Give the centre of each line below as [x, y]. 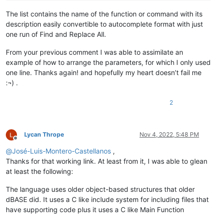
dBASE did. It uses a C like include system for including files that [107, 200]
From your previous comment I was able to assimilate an [94, 52]
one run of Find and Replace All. [56, 34]
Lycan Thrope [44, 135]
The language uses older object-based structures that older [100, 189]
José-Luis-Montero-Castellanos [62, 151]
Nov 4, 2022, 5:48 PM [169, 135]
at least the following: [39, 171]
